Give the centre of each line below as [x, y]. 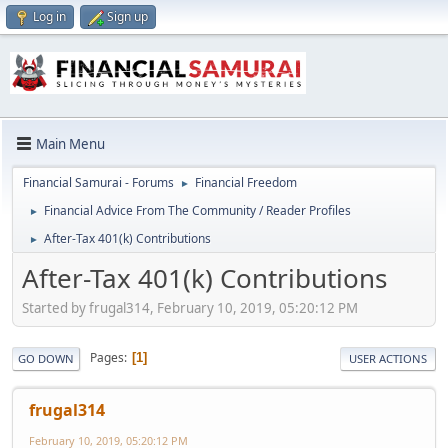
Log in [49, 16]
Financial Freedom [246, 183]
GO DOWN [46, 358]
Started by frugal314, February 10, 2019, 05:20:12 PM [190, 307]
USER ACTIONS [388, 358]
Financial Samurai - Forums [98, 183]
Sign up [127, 16]
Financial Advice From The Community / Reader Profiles [197, 211]
